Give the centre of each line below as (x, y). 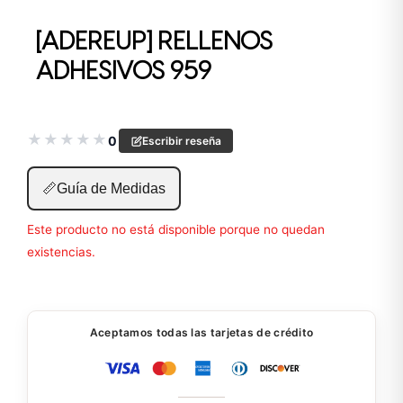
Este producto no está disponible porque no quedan (176, 230)
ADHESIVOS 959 (124, 73)
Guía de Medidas (111, 189)
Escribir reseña (181, 140)
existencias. (61, 252)
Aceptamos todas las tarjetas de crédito (201, 333)
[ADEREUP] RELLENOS (154, 43)
